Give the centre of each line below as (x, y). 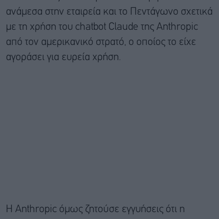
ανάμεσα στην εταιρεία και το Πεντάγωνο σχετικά (109, 12)
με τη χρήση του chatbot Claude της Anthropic (102, 27)
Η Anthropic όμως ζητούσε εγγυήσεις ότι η (95, 210)
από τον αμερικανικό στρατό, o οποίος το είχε (101, 43)
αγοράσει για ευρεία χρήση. (64, 58)
